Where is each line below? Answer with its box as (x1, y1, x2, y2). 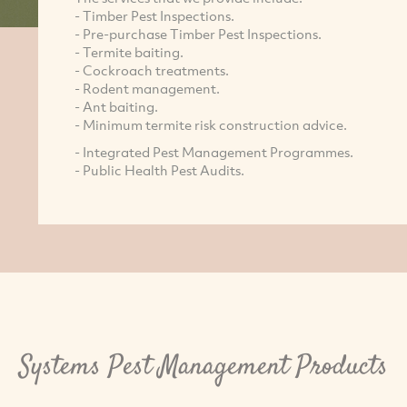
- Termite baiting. (74, 42, 184, 61)
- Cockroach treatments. (74, 60, 229, 79)
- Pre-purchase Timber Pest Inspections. (74, 24, 322, 43)
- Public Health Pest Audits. (74, 160, 244, 179)
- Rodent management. (74, 78, 220, 97)
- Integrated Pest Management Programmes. (74, 142, 353, 161)
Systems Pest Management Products (19, 347, 388, 387)
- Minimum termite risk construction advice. (74, 114, 347, 134)
